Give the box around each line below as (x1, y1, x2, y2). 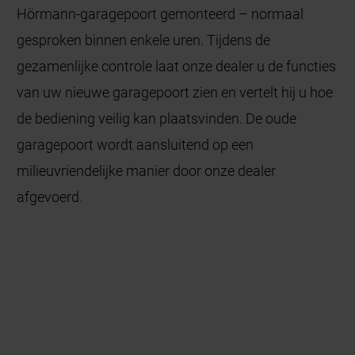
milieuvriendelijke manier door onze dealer (17, 162, 277, 179)
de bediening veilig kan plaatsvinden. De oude (17, 109, 297, 127)
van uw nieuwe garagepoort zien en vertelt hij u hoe (17, 83, 334, 101)
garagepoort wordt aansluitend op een (17, 136, 254, 153)
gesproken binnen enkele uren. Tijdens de (17, 31, 271, 48)
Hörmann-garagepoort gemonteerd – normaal (17, 5, 304, 22)
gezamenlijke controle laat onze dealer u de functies (17, 57, 337, 74)
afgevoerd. (17, 188, 83, 205)
